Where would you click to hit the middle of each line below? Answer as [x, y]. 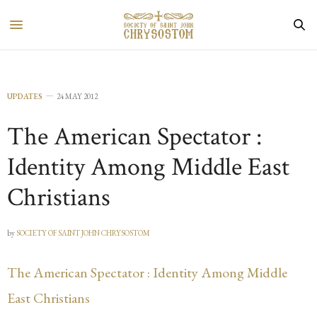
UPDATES [25, 96]
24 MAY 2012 [77, 96]
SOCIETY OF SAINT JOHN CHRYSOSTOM [83, 233]
